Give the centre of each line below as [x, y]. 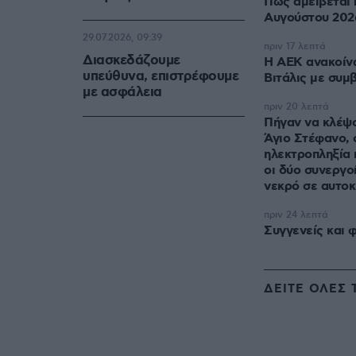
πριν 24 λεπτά [296, 215]
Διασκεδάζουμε [132, 61]
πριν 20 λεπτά [296, 107]
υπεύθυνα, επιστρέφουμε [161, 77]
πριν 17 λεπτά [295, 47]
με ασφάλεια [122, 93]
